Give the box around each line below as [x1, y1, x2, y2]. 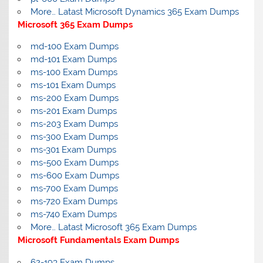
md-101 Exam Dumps [30, 54, 117, 65]
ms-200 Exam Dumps [30, 93, 119, 104]
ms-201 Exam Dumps [30, 106, 117, 117]
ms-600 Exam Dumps [30, 170, 119, 181]
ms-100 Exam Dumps [30, 67, 117, 78]
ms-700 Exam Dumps [30, 183, 118, 194]
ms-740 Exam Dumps [30, 209, 117, 220]
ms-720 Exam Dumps [30, 196, 117, 207]
